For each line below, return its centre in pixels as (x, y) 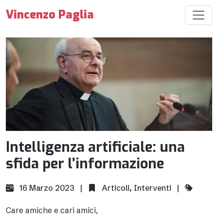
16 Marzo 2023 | (53, 188)
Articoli (116, 188)
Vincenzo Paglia (50, 15)
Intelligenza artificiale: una (95, 147)
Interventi (153, 188)
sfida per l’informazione (85, 163)
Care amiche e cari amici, (52, 210)
